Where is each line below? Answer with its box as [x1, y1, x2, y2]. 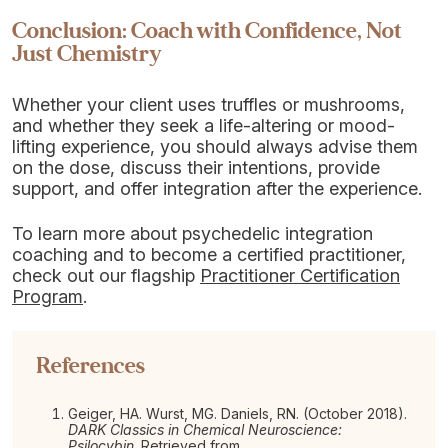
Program [12, 286, 83, 307]
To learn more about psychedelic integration [12, 223, 373, 244]
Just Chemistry [12, 39, 162, 69]
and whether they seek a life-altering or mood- [12, 115, 395, 136]
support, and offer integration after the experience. [12, 178, 422, 199]
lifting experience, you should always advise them [12, 136, 418, 157]
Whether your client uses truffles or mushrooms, [12, 94, 405, 115]
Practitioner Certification [200, 265, 400, 286]
